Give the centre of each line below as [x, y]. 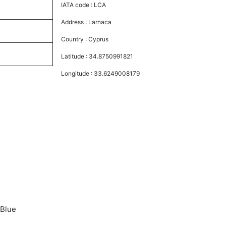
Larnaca [100, 22]
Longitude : [78, 73]
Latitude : [75, 56]
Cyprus [99, 39]
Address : [75, 22]
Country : [75, 39]
